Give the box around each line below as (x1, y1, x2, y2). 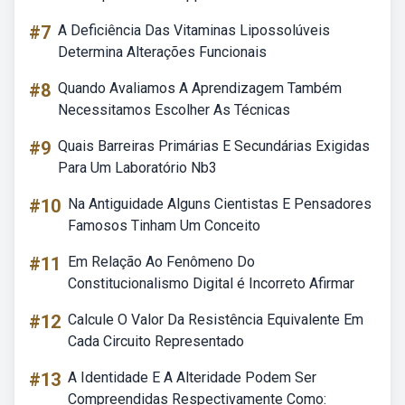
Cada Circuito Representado (68, 333, 244, 350)
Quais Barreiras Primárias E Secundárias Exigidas (58, 137, 370, 155)
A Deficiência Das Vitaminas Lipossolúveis (58, 22, 330, 39)
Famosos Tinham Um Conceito (68, 217, 260, 234)
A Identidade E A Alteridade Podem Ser (68, 369, 316, 386)
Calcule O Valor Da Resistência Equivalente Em (68, 311, 363, 328)
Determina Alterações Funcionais (58, 43, 267, 61)
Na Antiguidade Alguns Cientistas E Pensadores (68, 195, 372, 212)
